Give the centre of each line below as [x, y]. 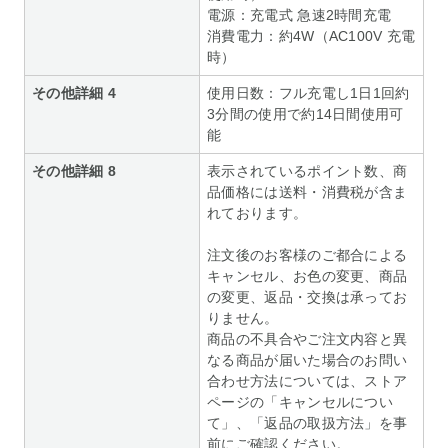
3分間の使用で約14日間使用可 [305, 114]
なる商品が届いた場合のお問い [307, 360]
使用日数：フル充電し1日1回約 [308, 93]
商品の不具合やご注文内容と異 [307, 339]
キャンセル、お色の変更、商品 [307, 276]
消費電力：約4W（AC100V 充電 [311, 36]
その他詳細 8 [74, 171]
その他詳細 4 [74, 93]
